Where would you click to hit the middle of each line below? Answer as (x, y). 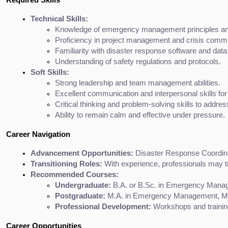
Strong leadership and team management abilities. (138, 83)
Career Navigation (38, 134)
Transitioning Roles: (66, 164)
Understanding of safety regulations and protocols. (138, 61)
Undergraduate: (83, 185)
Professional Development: (103, 206)
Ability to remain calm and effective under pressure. (140, 115)
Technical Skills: (59, 19)
